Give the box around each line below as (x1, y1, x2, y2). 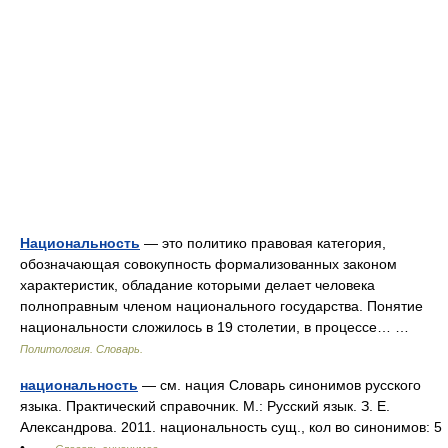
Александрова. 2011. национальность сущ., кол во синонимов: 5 (20, 419, 442, 435)
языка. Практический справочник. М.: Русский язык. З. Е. (20, 398, 390, 414)
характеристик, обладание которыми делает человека (20, 277, 375, 293)
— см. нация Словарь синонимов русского (138, 377, 421, 393)
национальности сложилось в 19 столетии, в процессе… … (20, 319, 417, 335)
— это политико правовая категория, (140, 235, 386, 251)
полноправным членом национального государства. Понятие (20, 298, 423, 314)
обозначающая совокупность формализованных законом (20, 256, 397, 272)
